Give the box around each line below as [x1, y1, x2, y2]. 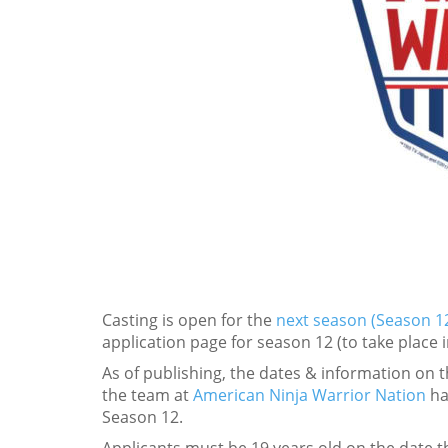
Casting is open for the [102, 309, 276, 331]
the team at [102, 384, 193, 406]
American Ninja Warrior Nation [193, 384, 426, 406]
